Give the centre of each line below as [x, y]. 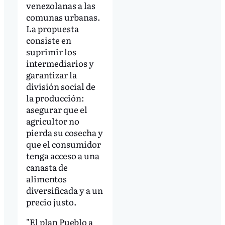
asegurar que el [57, 109]
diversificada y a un [64, 190]
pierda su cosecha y [64, 132]
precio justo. [51, 201]
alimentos [46, 178]
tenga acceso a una [63, 155]
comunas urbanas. [63, 17]
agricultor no [52, 121]
